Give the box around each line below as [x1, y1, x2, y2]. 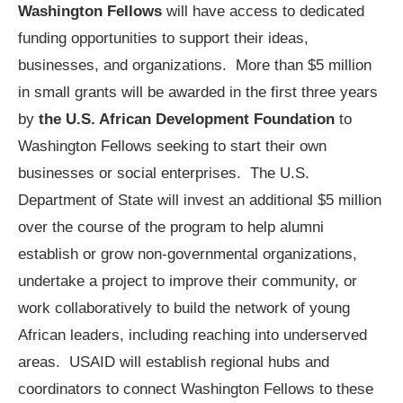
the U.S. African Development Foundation [39, 111, 335, 128]
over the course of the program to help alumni [18, 219, 324, 236]
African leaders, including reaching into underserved [18, 327, 367, 344]
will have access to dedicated [162, 3, 364, 20]
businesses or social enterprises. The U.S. [18, 165, 309, 182]
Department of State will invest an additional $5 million [18, 192, 381, 209]
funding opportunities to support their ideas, [18, 30, 309, 47]
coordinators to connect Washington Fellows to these [18, 381, 373, 398]
